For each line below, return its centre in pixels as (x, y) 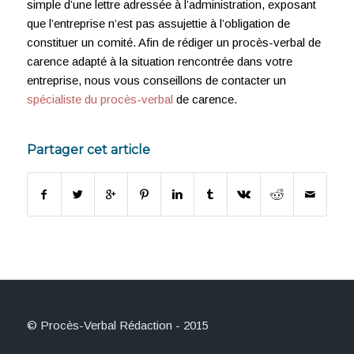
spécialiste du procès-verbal (100, 99)
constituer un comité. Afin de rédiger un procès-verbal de (173, 42)
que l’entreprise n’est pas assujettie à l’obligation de (158, 23)
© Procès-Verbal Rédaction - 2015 (117, 325)
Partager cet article (88, 149)
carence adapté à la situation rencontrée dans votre (159, 61)
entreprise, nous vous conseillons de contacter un (156, 80)
